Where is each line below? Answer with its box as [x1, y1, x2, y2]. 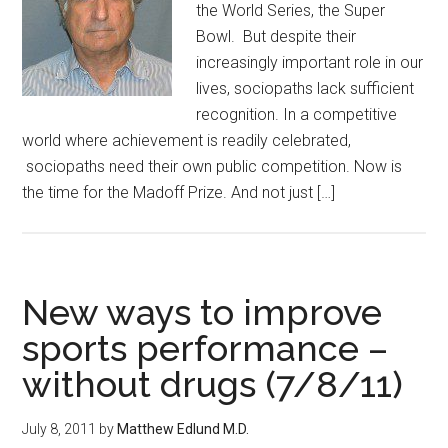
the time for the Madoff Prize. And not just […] [22, 183, 336, 202]
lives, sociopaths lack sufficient [196, 79, 415, 98]
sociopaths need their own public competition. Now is [22, 157, 403, 176]
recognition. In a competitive [196, 105, 398, 124]
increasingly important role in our [196, 53, 424, 72]
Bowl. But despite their [196, 27, 357, 46]
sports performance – [22, 327, 389, 369]
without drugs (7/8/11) [22, 363, 404, 405]
